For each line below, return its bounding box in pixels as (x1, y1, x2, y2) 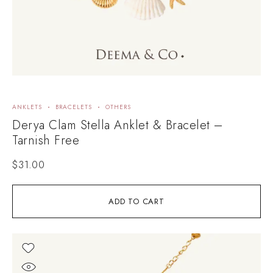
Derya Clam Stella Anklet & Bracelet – (12, 116, 223, 134)
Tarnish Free (12, 131, 79, 149)
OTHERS (105, 102, 131, 112)
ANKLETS (12, 102, 42, 112)
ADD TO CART (108, 195, 165, 207)
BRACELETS (55, 102, 92, 112)
